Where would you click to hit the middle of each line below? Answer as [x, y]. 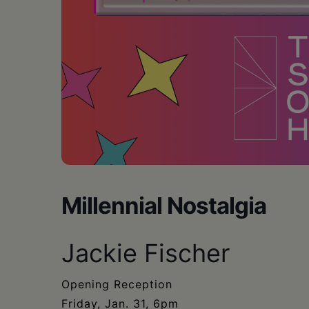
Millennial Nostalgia [164, 205]
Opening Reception [117, 284]
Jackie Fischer [146, 253]
